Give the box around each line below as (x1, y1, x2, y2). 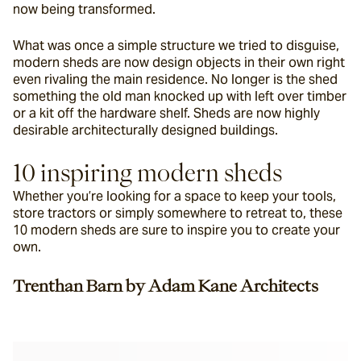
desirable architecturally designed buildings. (13, 122, 278, 139)
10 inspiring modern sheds (13, 161, 282, 184)
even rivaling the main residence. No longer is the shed (13, 71, 338, 88)
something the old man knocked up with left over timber (13, 88, 346, 105)
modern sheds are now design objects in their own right (13, 54, 345, 71)
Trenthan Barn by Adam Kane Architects (13, 277, 318, 293)
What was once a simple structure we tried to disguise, (13, 37, 339, 54)
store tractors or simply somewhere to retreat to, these (13, 205, 342, 222)
